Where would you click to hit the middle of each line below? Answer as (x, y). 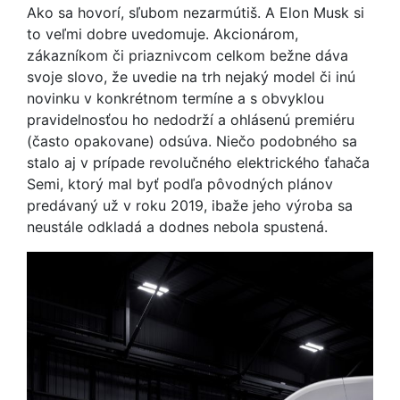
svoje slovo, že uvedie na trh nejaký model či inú (191, 77)
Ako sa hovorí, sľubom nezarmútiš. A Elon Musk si (196, 12)
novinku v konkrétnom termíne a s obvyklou (175, 98)
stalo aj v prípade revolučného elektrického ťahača (198, 162)
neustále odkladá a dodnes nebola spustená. (177, 227)
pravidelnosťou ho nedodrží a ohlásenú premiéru (191, 120)
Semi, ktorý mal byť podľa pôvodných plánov (180, 184)
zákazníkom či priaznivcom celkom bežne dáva (187, 55)
